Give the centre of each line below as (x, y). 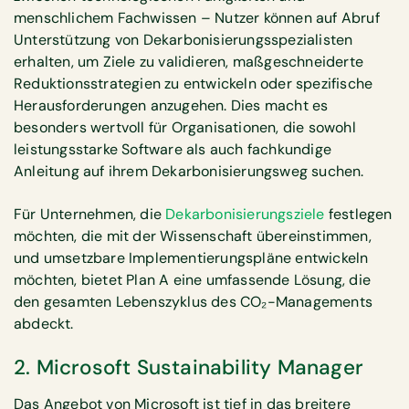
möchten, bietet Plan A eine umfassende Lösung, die (193, 279)
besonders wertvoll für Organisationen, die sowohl (185, 128)
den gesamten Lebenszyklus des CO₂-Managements (193, 301)
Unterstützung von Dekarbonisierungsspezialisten (184, 40)
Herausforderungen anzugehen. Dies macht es (171, 106)
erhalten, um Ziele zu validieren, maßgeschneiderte (189, 62)
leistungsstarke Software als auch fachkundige (173, 150)
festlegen (358, 214)
